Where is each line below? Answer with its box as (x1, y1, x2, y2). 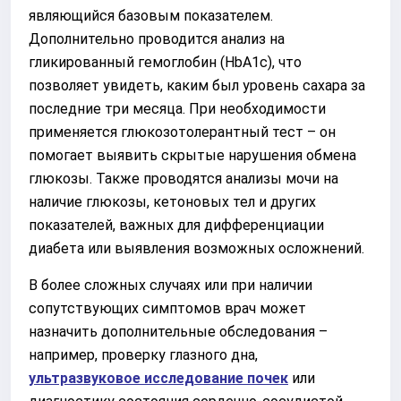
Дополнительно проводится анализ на (29, 30, 285, 47)
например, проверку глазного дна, (29, 346, 258, 363)
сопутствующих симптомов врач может (29, 299, 306, 317)
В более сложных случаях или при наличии (29, 276, 312, 294)
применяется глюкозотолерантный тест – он (29, 123, 336, 141)
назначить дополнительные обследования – (29, 322, 328, 340)
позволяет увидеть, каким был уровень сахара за (29, 76, 365, 94)
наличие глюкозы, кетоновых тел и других (29, 192, 316, 210)
